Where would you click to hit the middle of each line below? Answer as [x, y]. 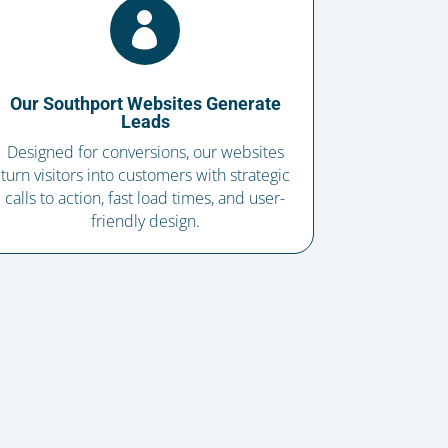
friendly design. [145, 221]
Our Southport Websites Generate [145, 104]
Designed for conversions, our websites [145, 152]
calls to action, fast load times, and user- [145, 198]
